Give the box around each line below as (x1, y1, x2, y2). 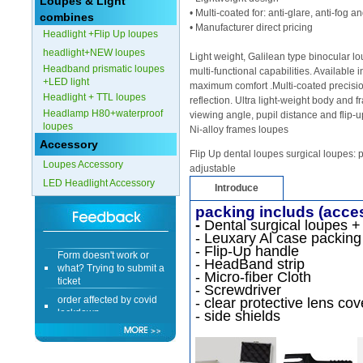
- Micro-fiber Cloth (194, 269, 311, 285)
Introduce (214, 182, 258, 194)
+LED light (43, 76, 89, 88)
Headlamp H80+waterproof (43, 108, 163, 119)
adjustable (189, 163, 236, 174)
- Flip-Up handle (194, 243, 299, 259)
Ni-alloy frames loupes (189, 124, 288, 135)
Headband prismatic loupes (43, 63, 164, 75)
